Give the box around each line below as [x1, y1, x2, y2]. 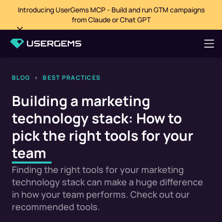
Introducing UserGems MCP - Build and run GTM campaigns [17, 5, 205, 14]
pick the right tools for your [12, 126, 193, 145]
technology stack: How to [12, 109, 182, 127]
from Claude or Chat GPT [71, 15, 151, 24]
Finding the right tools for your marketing [12, 164, 184, 175]
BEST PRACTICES [43, 73, 101, 82]
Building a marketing [12, 91, 150, 110]
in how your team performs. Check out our [12, 188, 190, 200]
